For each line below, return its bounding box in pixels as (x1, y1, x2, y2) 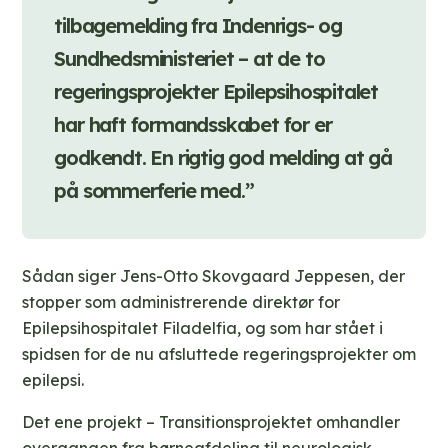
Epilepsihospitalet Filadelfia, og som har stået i (22, 318, 384, 339)
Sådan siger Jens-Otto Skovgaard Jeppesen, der (22, 266, 406, 287)
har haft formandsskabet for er (54, 112, 332, 138)
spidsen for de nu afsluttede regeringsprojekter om (22, 344, 417, 365)
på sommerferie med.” (54, 178, 254, 204)
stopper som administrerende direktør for (22, 292, 341, 313)
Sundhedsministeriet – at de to (54, 46, 325, 72)
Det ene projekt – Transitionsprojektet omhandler (22, 412, 401, 433)
